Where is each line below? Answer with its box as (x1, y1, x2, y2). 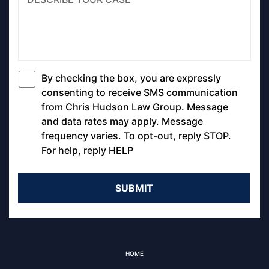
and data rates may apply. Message (41, 115, 203, 128)
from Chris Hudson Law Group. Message (41, 101, 228, 113)
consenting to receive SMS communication (41, 86, 238, 99)
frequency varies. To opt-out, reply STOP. (41, 130, 231, 142)
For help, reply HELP (41, 144, 133, 157)
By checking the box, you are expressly (41, 72, 221, 85)
